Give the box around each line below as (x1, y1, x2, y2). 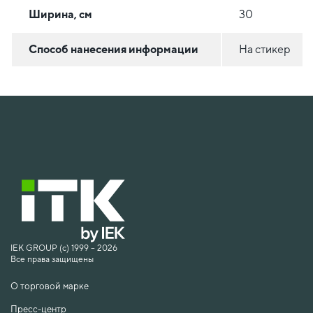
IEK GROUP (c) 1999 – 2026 (10, 243, 117, 254)
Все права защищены (10, 254, 94, 265)
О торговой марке (10, 281, 89, 292)
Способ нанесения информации (29, 43, 198, 57)
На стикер (239, 43, 291, 57)
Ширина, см (29, 8, 92, 22)
